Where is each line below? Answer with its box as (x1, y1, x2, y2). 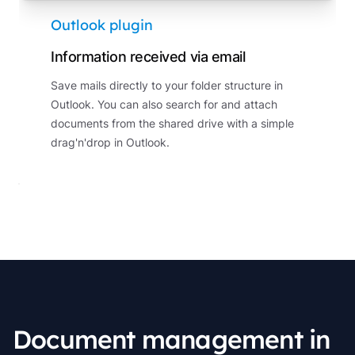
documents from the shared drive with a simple (51, 116, 294, 130)
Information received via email (51, 48, 246, 65)
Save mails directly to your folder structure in (51, 78, 283, 92)
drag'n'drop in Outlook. (51, 136, 170, 149)
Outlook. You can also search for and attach (51, 97, 277, 111)
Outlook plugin (51, 16, 153, 34)
